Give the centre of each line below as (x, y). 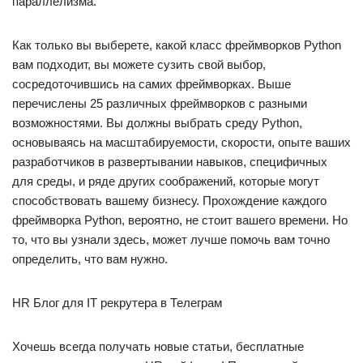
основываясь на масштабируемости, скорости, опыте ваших (181, 142)
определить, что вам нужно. (90, 259)
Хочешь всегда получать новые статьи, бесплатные (158, 346)
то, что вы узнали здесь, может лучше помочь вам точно (171, 239)
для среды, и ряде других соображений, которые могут (166, 181)
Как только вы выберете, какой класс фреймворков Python (177, 45)
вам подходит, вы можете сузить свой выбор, (139, 64)
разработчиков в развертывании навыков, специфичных (170, 162)
